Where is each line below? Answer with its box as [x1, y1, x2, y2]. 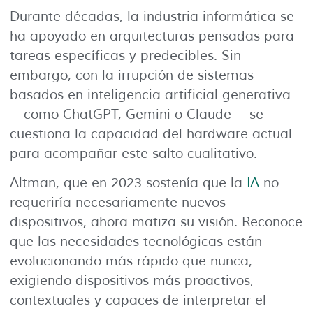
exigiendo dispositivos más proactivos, [10, 272, 254, 290]
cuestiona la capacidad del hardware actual [10, 125, 292, 143]
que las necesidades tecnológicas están [10, 233, 262, 251]
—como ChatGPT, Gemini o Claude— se [10, 105, 263, 123]
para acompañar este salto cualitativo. [10, 145, 257, 162]
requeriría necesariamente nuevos [10, 194, 226, 212]
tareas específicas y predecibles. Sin [10, 47, 241, 64]
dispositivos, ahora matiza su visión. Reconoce [10, 214, 303, 231]
